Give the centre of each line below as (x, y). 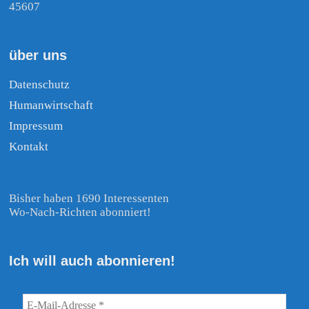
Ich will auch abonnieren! (92, 260)
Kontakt (29, 146)
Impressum (36, 126)
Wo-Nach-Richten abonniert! (80, 212)
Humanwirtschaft (51, 105)
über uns (38, 55)
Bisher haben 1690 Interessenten (89, 198)
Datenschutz (40, 84)
